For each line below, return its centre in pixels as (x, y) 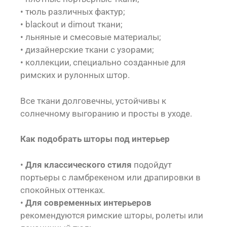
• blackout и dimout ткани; (71, 24)
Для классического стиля (79, 164)
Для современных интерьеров (88, 202)
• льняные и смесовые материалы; (91, 37)
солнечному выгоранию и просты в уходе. (106, 113)
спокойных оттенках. (63, 190)
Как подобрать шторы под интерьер (95, 139)
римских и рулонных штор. (75, 75)
